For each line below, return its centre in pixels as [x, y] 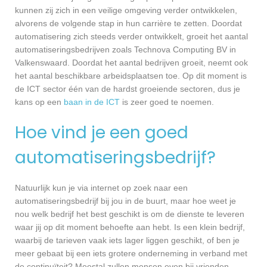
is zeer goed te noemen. [167, 102]
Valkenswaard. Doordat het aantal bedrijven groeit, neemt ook [131, 62]
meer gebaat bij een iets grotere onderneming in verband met [131, 253]
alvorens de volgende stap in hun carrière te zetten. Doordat [128, 23]
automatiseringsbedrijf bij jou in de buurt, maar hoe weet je [125, 201]
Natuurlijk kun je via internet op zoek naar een [101, 187]
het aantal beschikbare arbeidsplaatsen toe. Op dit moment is [131, 75]
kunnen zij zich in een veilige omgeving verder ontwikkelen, [126, 10]
